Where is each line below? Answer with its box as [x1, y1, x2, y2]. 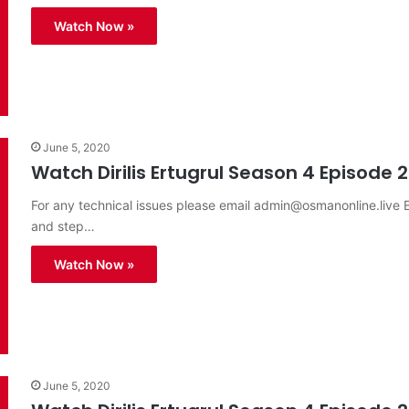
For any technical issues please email [31, 197, 254, 214]
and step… [31, 218, 95, 235]
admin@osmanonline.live [254, 197, 400, 214]
